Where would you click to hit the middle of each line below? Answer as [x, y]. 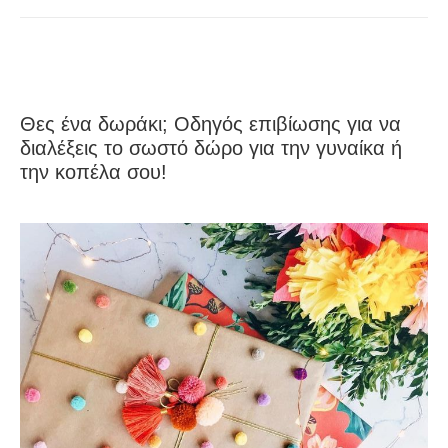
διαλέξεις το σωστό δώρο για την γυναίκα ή [211, 148]
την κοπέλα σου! [93, 172]
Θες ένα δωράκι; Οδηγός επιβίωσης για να [210, 124]
